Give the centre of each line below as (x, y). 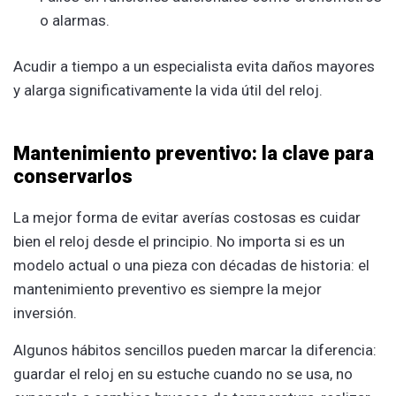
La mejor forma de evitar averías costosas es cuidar (187, 217)
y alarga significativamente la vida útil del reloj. (168, 90)
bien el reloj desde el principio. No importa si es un (179, 241)
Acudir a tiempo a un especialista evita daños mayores (194, 66)
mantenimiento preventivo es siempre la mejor (168, 289)
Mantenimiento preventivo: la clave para (194, 153)
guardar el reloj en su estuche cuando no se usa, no (183, 373)
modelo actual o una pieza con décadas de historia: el (191, 265)
